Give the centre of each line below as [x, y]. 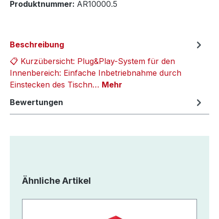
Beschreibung [37, 44]
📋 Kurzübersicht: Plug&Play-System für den [92, 61]
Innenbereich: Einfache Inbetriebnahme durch [96, 73]
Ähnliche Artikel [56, 180]
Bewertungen [36, 102]
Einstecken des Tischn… [56, 84]
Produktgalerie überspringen [63, 179]
